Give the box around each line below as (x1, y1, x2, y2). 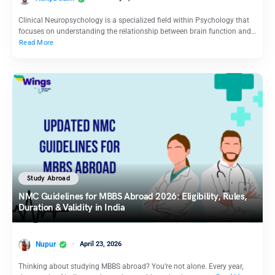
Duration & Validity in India (18, 202, 125, 214)
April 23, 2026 (80, 239, 122, 248)
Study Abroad (27, 174, 71, 182)
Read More (19, 39, 54, 47)
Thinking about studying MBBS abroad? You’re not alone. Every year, (18, 261, 243, 271)
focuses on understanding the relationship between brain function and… (18, 27, 256, 36)
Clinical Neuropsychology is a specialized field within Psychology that (18, 16, 249, 25)
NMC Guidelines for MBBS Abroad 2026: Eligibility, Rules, (18, 191, 247, 203)
